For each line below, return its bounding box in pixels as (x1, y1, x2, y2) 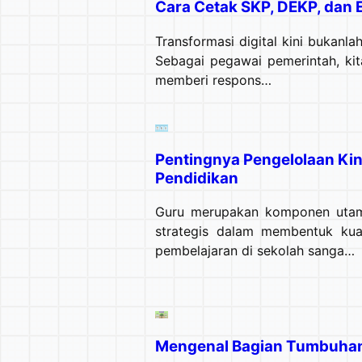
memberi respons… (155, 71, 271, 88)
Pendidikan (155, 168, 238, 187)
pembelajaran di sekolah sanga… (155, 242, 355, 259)
